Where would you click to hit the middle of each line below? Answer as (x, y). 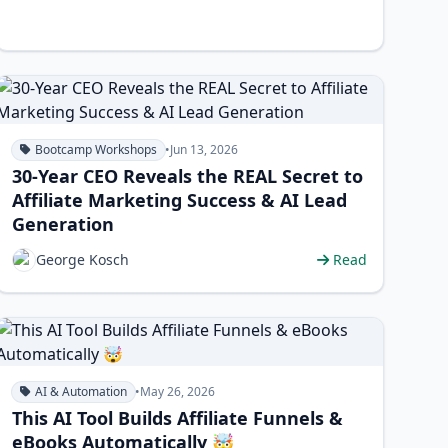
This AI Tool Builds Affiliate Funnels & (177, 418)
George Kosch (82, 259)
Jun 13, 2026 (203, 149)
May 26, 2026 (177, 391)
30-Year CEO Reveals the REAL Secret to (187, 176)
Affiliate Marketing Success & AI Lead (179, 200)
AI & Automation (80, 391)
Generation (62, 224)
